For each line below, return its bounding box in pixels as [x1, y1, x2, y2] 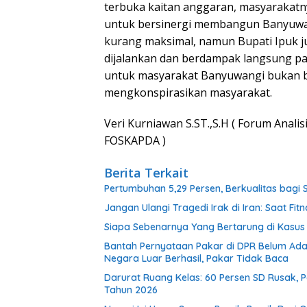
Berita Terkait [104, 164, 188, 182]
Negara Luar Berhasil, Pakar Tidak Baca [104, 252, 288, 265]
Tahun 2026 [104, 284, 158, 297]
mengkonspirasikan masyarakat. [104, 85, 272, 101]
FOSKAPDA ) [104, 133, 166, 149]
